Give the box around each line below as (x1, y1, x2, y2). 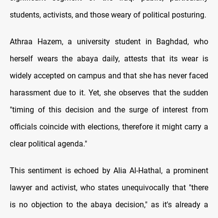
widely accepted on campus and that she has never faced (10, 71, 208, 81)
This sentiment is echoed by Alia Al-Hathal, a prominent (10, 166, 208, 176)
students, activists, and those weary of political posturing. (10, 10, 206, 20)
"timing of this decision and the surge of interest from (10, 105, 208, 115)
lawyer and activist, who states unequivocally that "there (10, 183, 208, 193)
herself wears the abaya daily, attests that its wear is (10, 54, 208, 64)
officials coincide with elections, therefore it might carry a (10, 122, 208, 132)
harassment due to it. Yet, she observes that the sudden (10, 88, 208, 98)
